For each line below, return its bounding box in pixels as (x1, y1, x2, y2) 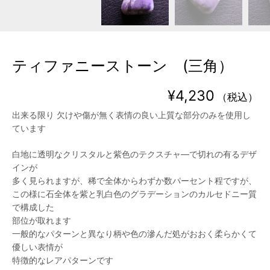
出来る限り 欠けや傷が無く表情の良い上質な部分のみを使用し (12, 109, 251, 120)
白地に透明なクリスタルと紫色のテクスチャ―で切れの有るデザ (12, 148, 257, 159)
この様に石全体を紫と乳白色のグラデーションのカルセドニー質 (12, 188, 257, 199)
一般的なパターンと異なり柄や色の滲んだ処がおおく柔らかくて (12, 228, 257, 239)
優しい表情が (12, 241, 63, 252)
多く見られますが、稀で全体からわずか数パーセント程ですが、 (12, 175, 257, 186)
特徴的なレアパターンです (12, 254, 113, 265)
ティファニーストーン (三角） (12, 57, 233, 75)
